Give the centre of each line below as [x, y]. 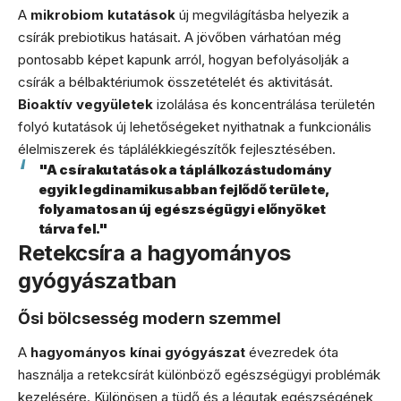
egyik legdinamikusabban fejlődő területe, [183, 189]
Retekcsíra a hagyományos [154, 253]
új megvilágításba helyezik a [262, 15]
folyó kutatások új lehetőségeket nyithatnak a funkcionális [195, 127]
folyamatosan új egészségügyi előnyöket [182, 209]
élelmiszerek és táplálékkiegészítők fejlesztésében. [177, 149]
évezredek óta [292, 352]
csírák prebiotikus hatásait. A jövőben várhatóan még [179, 37]
